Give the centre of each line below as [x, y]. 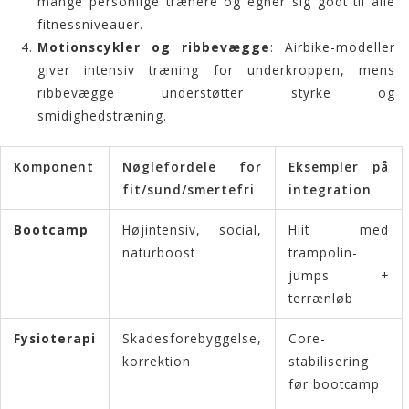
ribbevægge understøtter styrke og [216, 93]
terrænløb [320, 298]
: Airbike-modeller [333, 47]
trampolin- [323, 252]
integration [330, 189]
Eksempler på [339, 166]
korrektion [156, 361]
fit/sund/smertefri [188, 189]
